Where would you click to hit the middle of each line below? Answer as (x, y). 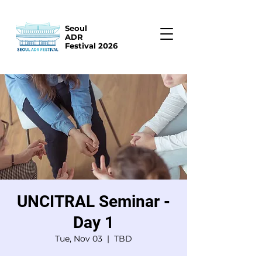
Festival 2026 (91, 46)
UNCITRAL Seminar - (94, 201)
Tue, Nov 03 (79, 239)
